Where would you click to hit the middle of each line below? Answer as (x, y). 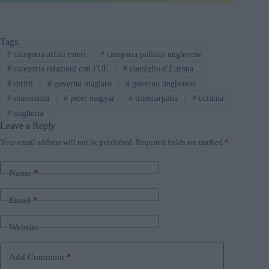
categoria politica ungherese (153, 54)
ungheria (27, 113)
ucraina (210, 98)
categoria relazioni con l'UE (60, 69)
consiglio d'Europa (160, 69)
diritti (22, 83)
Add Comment (37, 257)
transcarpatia (156, 98)
